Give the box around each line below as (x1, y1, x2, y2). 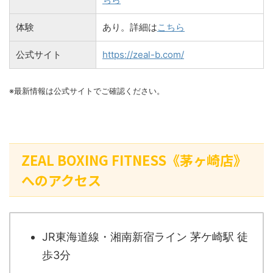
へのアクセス (21, 169, 101, 190)
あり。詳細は (102, 21, 157, 33)
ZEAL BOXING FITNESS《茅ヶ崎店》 (21, 149, 247, 169)
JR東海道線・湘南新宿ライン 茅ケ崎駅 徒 (42, 230, 248, 244)
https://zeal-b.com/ (102, 48, 184, 60)
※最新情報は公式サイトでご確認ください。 (9, 86, 165, 96)
